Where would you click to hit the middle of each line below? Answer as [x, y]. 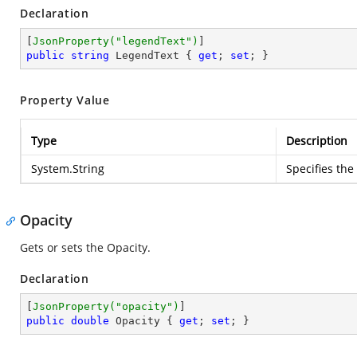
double [90, 321]
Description [317, 141]
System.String [68, 169]
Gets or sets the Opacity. [85, 247]
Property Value [65, 100]
